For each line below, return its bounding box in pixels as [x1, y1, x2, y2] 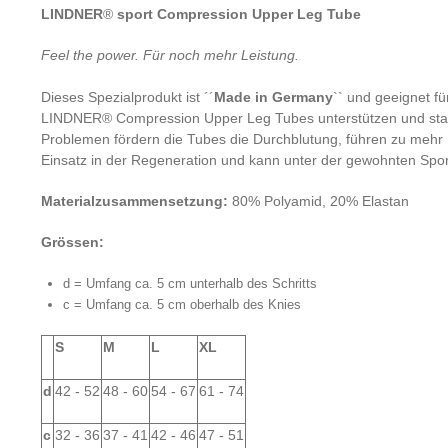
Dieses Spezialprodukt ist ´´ [41, 89, 214, 106]
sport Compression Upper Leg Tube [113, 6, 361, 23]
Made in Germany [214, 89, 333, 106]
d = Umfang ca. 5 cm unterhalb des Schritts [63, 276, 317, 292]
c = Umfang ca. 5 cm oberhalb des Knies [63, 297, 301, 313]
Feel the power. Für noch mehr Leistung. [41, 47, 299, 64]
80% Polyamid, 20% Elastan [232, 193, 409, 210]
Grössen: [41, 234, 104, 251]
